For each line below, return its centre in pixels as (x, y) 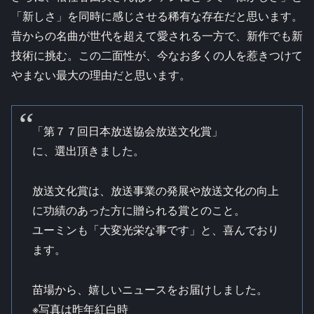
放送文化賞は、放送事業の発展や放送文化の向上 (155, 191)
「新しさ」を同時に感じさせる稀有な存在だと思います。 (157, 16)
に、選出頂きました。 (88, 151)
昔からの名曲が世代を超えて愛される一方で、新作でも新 (157, 36)
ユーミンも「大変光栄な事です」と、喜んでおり (155, 230)
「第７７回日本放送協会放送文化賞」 (127, 131)
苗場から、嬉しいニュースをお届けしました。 (150, 289)
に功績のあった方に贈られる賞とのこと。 (138, 210)
